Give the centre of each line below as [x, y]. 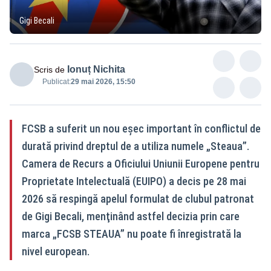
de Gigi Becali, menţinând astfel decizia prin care [131, 216]
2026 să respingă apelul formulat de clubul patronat [138, 198]
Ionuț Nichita [96, 69]
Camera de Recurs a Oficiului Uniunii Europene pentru [141, 163]
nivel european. [56, 251]
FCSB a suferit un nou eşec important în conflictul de [141, 128]
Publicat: [57, 81]
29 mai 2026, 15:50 [103, 81]
